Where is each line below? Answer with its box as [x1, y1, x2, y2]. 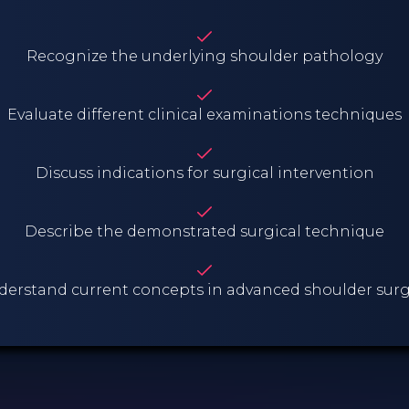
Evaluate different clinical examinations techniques [7, 105, 402, 123]
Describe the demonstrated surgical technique [25, 222, 384, 240]
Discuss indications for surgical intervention [35, 163, 374, 182]
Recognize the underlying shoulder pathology [26, 47, 383, 65]
